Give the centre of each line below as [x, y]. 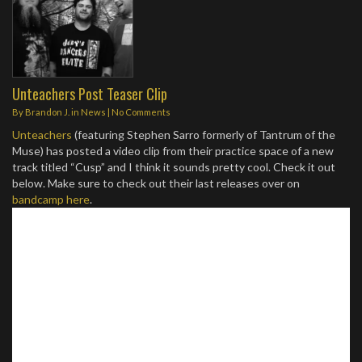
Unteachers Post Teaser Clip [90, 93]
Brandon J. [47, 112]
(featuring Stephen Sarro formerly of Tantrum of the [204, 135]
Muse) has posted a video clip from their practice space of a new [173, 151]
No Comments [141, 112]
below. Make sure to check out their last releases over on [156, 183]
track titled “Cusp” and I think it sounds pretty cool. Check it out [174, 167]
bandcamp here [51, 199]
